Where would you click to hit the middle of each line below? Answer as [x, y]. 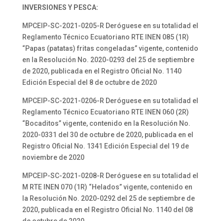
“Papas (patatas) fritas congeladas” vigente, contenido [110, 48]
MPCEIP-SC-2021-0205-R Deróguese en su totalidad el [110, 26]
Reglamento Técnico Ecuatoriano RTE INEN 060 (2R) [105, 112]
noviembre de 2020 [53, 157]
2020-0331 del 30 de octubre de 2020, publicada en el [108, 135]
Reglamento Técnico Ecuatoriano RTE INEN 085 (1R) [105, 37]
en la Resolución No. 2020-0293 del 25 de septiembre [108, 60]
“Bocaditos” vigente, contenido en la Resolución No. [106, 123]
